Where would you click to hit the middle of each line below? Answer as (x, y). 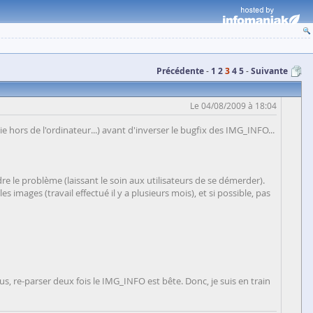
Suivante (269, 71)
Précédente (180, 71)
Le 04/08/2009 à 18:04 (233, 105)
